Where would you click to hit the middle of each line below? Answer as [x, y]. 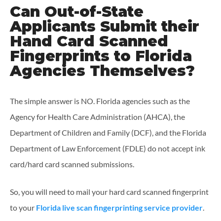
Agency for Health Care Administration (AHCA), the [97, 117]
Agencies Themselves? [102, 71]
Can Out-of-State [77, 12]
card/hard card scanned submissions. [72, 164]
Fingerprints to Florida [101, 56]
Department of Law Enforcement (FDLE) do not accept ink [108, 148]
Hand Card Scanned [89, 41]
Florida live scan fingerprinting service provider [119, 208]
